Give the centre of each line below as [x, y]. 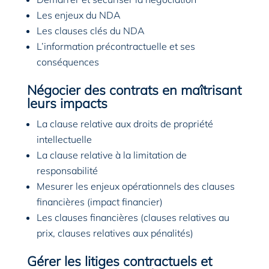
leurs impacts [67, 104]
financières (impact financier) [99, 202]
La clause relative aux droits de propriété [125, 124]
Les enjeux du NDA [78, 15]
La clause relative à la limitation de [111, 155]
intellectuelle [64, 140]
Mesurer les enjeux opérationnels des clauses [135, 186]
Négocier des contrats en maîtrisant [134, 90]
